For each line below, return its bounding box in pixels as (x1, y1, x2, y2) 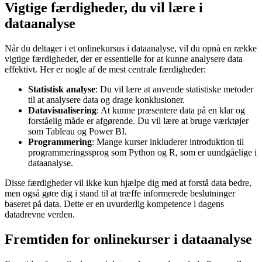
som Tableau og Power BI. (28, 126, 127, 137)
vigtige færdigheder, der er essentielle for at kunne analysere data (5, 54, 243, 64)
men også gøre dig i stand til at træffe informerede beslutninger (5, 188, 235, 199)
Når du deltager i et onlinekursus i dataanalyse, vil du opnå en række (5, 43, 257, 54)
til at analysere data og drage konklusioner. (28, 95, 185, 105)
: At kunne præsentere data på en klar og (96, 105, 245, 116)
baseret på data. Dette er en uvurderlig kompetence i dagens (5, 199, 224, 209)
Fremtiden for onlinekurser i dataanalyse (5, 231, 252, 247)
